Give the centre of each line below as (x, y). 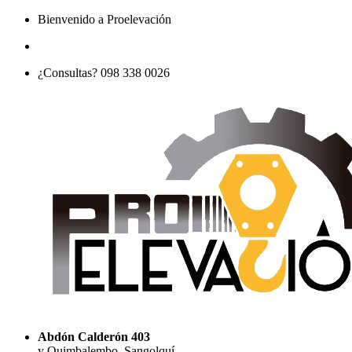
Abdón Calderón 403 (94, 337)
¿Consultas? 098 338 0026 (104, 73)
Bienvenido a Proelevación (104, 19)
